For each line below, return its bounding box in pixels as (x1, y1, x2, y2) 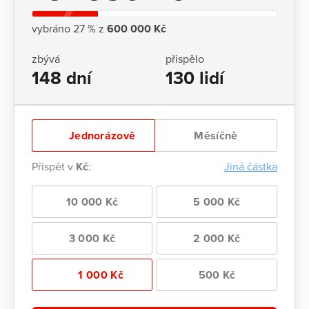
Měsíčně (194, 129, 238, 143)
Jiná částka (224, 160, 277, 175)
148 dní (32, 68, 92, 90)
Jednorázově (66, 129, 136, 143)
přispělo (166, 52, 204, 67)
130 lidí (166, 68, 224, 90)
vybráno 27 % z (32, 21, 107, 36)
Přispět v (32, 160, 76, 175)
